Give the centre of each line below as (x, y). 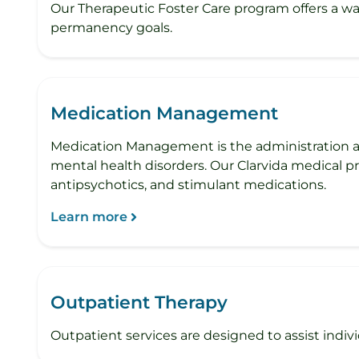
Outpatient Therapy (139, 302)
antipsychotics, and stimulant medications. (188, 184)
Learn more (89, 216)
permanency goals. (111, 27)
